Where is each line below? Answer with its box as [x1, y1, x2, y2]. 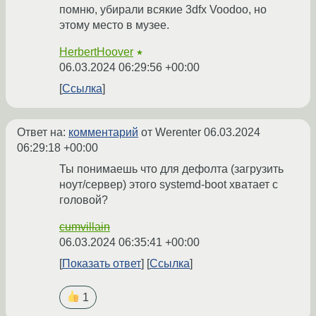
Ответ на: [17, 126, 68, 139]
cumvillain [59, 221, 110, 233]
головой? [59, 194, 108, 207]
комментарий [68, 126, 138, 139]
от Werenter [138, 126, 204, 139]
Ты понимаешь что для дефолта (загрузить [59, 163, 284, 176]
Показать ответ [62, 257, 141, 270]
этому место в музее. [59, 19, 169, 32]
